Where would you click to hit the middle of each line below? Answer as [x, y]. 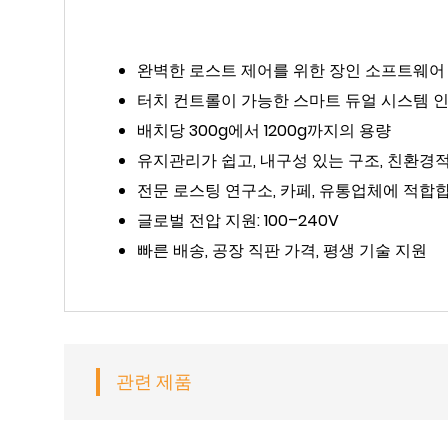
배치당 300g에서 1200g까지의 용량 [264, 131]
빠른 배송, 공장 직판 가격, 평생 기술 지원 [282, 251]
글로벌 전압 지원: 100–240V [238, 221]
